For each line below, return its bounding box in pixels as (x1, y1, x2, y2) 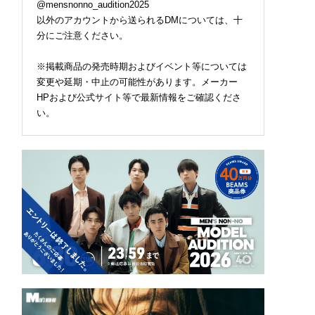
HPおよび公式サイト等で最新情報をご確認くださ (37, 92, 241, 103)
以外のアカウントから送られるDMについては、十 (37, 15, 243, 26)
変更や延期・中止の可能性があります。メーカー (37, 77, 238, 88)
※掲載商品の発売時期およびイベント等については (37, 61, 247, 72)
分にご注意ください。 (37, 30, 128, 41)
